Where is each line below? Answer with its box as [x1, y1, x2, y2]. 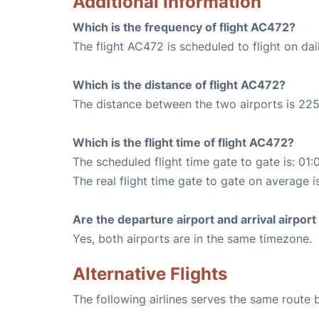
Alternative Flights [73, 263, 227, 284]
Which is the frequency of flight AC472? [73, 20, 296, 34]
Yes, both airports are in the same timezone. [73, 231, 312, 246]
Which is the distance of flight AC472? [73, 78, 286, 92]
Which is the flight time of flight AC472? [73, 135, 294, 150]
